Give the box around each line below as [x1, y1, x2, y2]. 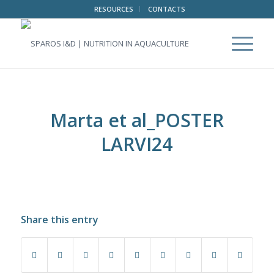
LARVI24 [101, 131, 173, 157]
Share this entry [20, 213, 98, 227]
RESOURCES [94, 4, 134, 13]
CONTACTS [148, 4, 186, 13]
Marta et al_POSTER [50, 108, 224, 133]
